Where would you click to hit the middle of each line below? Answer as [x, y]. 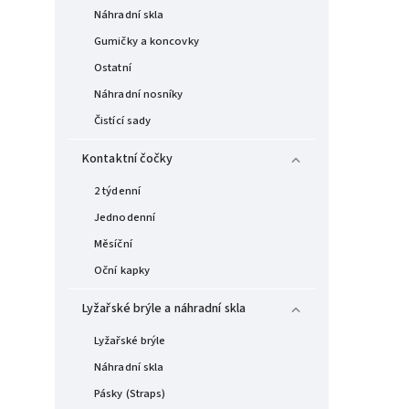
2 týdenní [117, 191]
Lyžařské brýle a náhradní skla [164, 309]
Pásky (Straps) [130, 393]
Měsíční [113, 244]
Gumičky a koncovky [147, 41]
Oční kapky [122, 270]
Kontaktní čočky [128, 159]
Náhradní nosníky [139, 94]
